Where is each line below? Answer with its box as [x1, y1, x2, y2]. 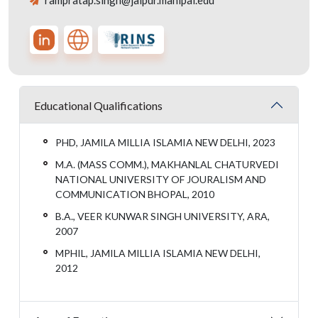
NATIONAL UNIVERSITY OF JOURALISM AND [55, 173, 266, 185]
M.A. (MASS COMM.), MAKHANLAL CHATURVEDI [55, 158, 279, 170]
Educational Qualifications [34, 98, 163, 112]
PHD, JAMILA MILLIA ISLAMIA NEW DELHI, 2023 [55, 136, 275, 148]
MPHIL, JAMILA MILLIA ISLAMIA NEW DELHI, [55, 247, 261, 259]
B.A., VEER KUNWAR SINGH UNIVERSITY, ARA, [55, 210, 270, 222]
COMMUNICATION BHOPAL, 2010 [55, 188, 214, 200]
